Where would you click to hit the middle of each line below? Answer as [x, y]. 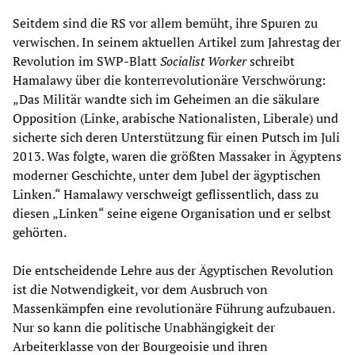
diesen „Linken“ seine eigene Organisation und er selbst [172, 214]
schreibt [271, 61]
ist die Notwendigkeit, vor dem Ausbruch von [140, 290]
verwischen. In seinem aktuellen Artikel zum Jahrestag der [177, 42]
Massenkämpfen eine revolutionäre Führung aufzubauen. [174, 309]
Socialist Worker [203, 61]
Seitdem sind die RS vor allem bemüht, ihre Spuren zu [165, 23]
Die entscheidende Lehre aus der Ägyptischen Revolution [173, 271]
